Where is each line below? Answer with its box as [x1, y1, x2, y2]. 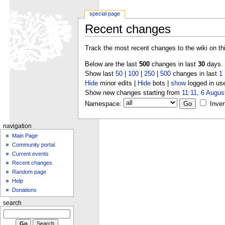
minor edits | [97, 80, 138, 87]
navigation [3, 123, 32, 129]
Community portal [12, 142, 55, 148]
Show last [84, 70, 116, 78]
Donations [12, 187, 37, 193]
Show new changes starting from [84, 89, 182, 97]
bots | [150, 80, 171, 87]
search [3, 200, 22, 206]
